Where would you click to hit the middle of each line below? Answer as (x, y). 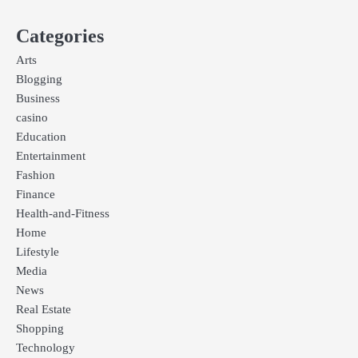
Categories (60, 36)
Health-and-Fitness (63, 213)
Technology (46, 347)
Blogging (39, 79)
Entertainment (51, 155)
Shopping (40, 328)
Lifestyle (38, 251)
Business (38, 98)
